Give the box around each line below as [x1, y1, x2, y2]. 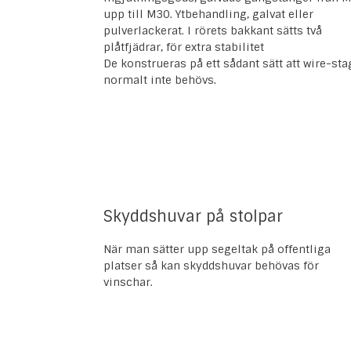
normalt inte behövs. [103, 73, 216, 88]
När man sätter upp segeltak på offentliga [103, 242, 331, 257]
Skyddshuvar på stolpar [103, 206, 283, 227]
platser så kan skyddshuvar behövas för [103, 259, 319, 273]
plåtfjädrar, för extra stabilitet [103, 40, 264, 55]
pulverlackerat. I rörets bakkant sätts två [103, 24, 322, 38]
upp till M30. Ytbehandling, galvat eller [103, 7, 313, 22]
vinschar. [103, 275, 153, 290]
